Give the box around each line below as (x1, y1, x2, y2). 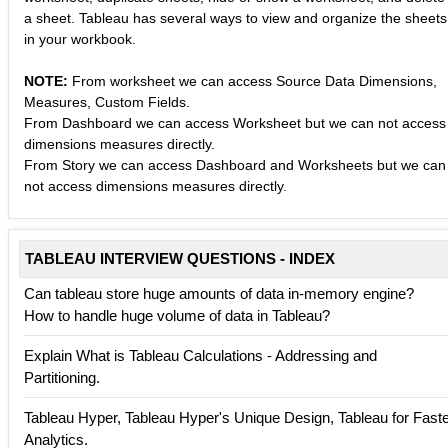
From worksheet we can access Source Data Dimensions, (72, 72, 437, 89)
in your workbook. (24, 30, 136, 47)
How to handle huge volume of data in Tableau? (24, 306, 330, 324)
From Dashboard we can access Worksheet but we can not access (24, 114, 446, 131)
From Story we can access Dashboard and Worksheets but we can (24, 156, 446, 173)
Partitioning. (24, 368, 100, 386)
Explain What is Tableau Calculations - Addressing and (24, 346, 377, 364)
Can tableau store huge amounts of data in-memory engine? (24, 284, 414, 302)
